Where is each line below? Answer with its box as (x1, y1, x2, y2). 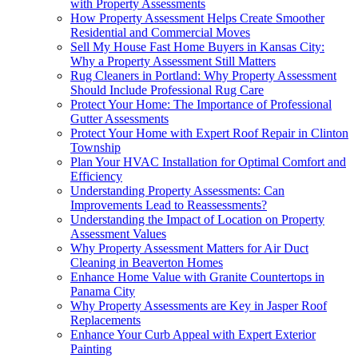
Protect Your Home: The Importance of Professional (70, 97, 332, 111)
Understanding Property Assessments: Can (70, 183, 284, 197)
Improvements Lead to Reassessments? (70, 197, 267, 212)
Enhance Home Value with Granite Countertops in (70, 269, 324, 284)
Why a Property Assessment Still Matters (70, 54, 276, 68)
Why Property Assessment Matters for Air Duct (70, 241, 308, 255)
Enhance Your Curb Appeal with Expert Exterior (70, 327, 316, 341)
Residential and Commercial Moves (70, 25, 250, 39)
